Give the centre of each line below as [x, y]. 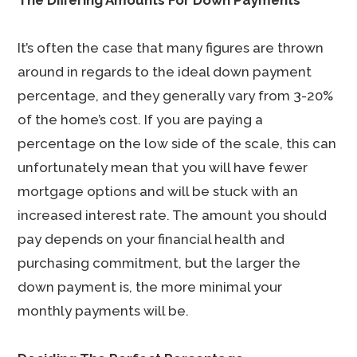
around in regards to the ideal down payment [165, 72]
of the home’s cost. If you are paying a [141, 120]
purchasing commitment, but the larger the [159, 263]
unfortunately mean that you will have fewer [163, 167]
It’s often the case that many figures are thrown [171, 48]
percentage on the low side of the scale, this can [177, 143]
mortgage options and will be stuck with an [158, 191]
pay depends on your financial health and [151, 239]
